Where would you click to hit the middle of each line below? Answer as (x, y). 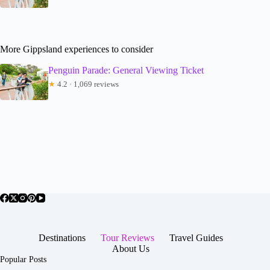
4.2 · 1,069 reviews (87, 84)
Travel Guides (196, 237)
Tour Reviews (128, 237)
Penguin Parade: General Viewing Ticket (126, 70)
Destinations (62, 237)
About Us (131, 248)
